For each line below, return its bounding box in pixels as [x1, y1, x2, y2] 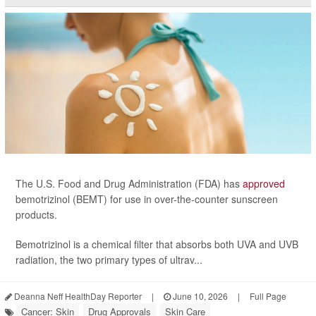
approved [243, 176, 285, 190]
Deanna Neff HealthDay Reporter [12, 289, 142, 302]
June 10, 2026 [171, 289, 228, 302]
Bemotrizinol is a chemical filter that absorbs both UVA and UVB [16, 236, 298, 251]
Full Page [250, 289, 286, 302]
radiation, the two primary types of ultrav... [16, 252, 202, 267]
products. [16, 207, 57, 221]
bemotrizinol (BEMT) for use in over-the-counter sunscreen [16, 191, 278, 206]
